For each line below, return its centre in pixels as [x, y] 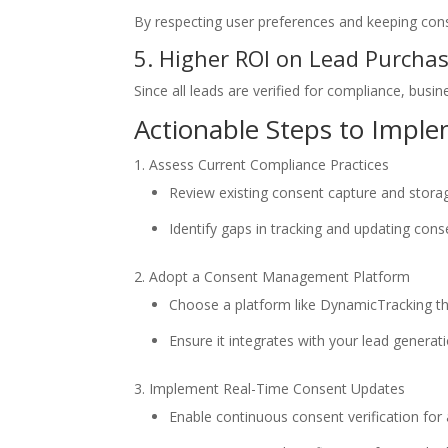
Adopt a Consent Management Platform [280, 277]
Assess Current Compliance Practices [269, 165]
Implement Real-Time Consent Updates [277, 389]
